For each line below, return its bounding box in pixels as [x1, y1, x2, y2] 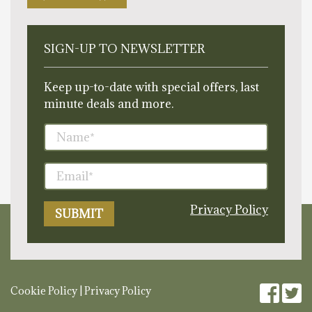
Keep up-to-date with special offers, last [44, 79, 259, 95]
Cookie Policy [10, 283, 77, 297]
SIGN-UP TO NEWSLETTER [44, 40, 205, 56]
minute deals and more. [44, 95, 173, 111]
